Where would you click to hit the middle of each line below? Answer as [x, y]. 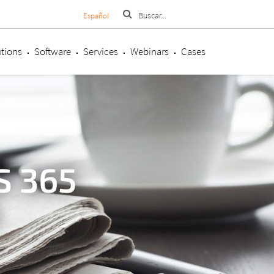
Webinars [150, 51]
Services [101, 51]
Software [53, 51]
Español [96, 16]
